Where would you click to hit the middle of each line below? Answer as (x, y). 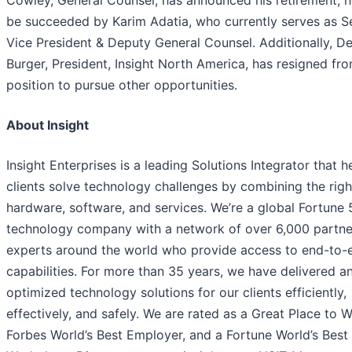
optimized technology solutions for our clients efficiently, (176, 293)
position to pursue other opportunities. (122, 85)
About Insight (48, 125)
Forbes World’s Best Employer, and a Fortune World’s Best (177, 335)
